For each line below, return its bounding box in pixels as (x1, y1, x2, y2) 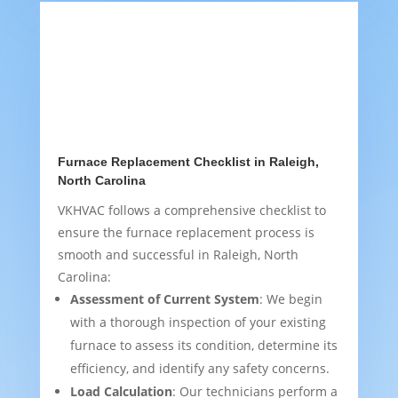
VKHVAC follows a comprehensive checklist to (57, 202, 326, 219)
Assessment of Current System (69, 291, 259, 308)
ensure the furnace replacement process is (57, 224, 314, 242)
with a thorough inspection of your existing (69, 314, 326, 331)
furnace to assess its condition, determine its (69, 337, 338, 354)
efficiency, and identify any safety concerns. (69, 360, 330, 378)
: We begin (259, 291, 322, 308)
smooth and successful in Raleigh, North (57, 246, 298, 264)
